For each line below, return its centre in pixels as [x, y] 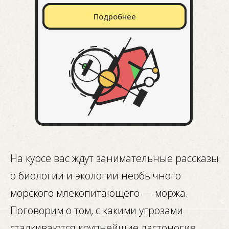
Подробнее [114, 16]
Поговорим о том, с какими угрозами [97, 210]
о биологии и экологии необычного [96, 176]
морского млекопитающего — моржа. [99, 193]
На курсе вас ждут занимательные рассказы [114, 158]
